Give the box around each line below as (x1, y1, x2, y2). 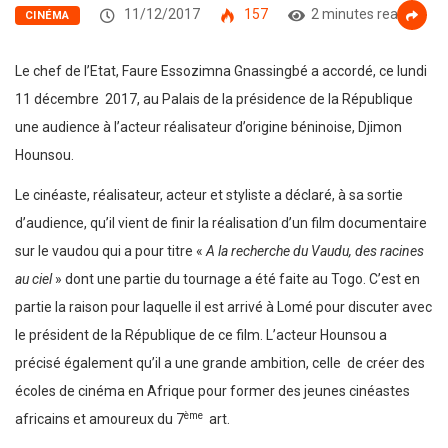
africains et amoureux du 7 (15, 411, 184, 428)
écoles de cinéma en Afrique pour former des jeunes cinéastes (15, 383, 410, 400)
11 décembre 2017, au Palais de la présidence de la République (15, 91, 413, 108)
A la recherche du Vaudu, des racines (206, 243, 424, 260)
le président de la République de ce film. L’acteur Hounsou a (15, 327, 387, 344)
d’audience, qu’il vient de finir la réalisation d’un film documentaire (15, 215, 427, 232)
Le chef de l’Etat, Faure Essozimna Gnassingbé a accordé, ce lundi (15, 63, 427, 80)
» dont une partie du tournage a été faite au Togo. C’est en (52, 271, 420, 288)
